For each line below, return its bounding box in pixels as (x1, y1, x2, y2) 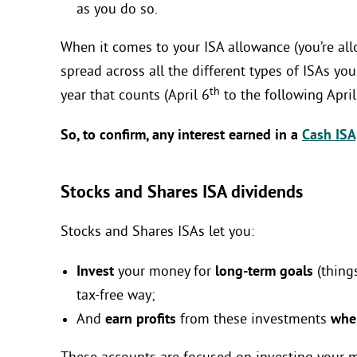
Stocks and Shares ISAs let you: (61, 222, 254, 241)
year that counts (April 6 (61, 87, 210, 106)
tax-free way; (76, 286, 155, 305)
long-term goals (215, 262, 313, 281)
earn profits (105, 310, 176, 329)
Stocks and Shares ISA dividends (61, 182, 303, 205)
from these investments (176, 310, 331, 329)
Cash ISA (302, 127, 355, 146)
